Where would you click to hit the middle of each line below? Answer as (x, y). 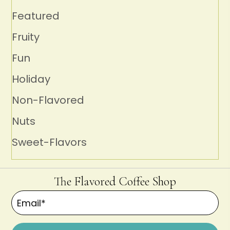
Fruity (26, 37)
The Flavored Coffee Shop (115, 182)
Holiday (31, 79)
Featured (36, 16)
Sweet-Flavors (50, 142)
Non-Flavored (48, 100)
